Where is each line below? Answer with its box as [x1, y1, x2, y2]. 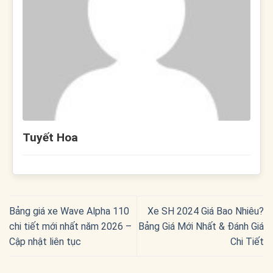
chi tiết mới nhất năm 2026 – [9, 220, 132, 232]
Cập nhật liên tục [9, 235, 81, 247]
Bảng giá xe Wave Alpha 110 [9, 205, 129, 217]
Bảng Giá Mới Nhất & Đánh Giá [138, 220, 264, 232]
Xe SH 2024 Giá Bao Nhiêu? [147, 205, 264, 217]
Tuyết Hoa [23, 130, 78, 145]
